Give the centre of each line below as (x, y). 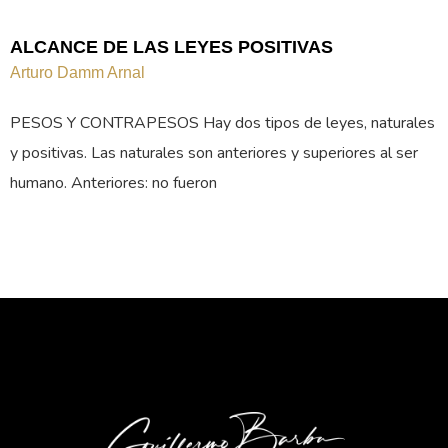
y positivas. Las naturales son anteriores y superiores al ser (214, 152)
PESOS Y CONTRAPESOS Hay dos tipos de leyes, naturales (222, 122)
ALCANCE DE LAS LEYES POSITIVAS (171, 46)
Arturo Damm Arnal (77, 72)
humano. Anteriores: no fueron (113, 182)
